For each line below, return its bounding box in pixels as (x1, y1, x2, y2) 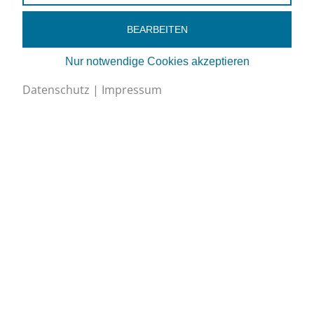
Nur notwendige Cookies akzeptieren (64, 55, 250, 67)
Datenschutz (22, 82, 90, 97)
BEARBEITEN (126, 24, 188, 35)
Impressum (102, 82, 162, 97)
